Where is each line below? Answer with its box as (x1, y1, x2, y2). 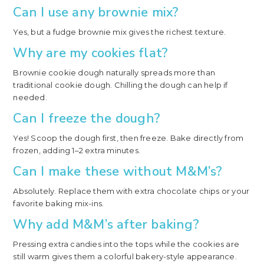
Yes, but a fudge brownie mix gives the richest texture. (13, 27, 226, 37)
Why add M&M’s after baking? (13, 215, 199, 233)
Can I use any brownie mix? (13, 3, 179, 21)
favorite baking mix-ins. (13, 198, 104, 208)
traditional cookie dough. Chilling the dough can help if (13, 80, 228, 90)
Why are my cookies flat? (13, 44, 169, 62)
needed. (13, 92, 47, 102)
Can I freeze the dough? (13, 109, 160, 127)
